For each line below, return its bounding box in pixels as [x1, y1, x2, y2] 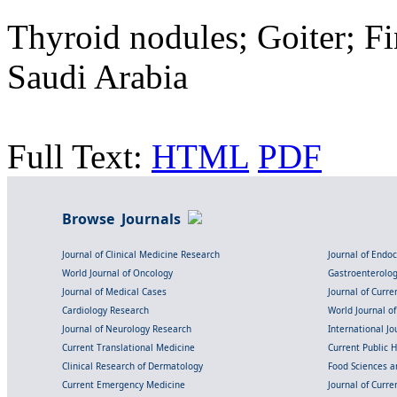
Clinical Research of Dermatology [62, 360, 203, 373]
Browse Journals [62, 209, 188, 230]
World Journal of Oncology [62, 267, 173, 280]
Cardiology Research [62, 304, 149, 317]
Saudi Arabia [7, 58, 188, 97]
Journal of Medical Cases [62, 285, 167, 299]
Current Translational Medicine [62, 341, 195, 354]
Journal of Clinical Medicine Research [62, 248, 220, 261]
